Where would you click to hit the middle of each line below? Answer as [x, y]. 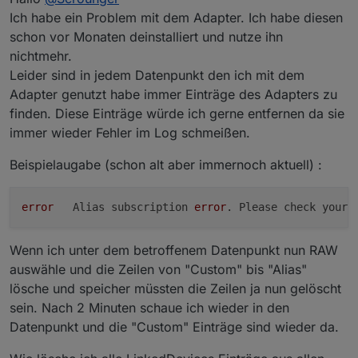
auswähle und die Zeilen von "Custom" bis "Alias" [158, 269]
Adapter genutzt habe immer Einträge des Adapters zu [173, 94]
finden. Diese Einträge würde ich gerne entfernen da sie [177, 113]
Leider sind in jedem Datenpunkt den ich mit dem [157, 75]
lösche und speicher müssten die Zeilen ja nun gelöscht [175, 288]
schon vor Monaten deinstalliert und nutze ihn [146, 36]
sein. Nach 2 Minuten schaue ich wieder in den [149, 307]
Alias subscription [133, 207]
